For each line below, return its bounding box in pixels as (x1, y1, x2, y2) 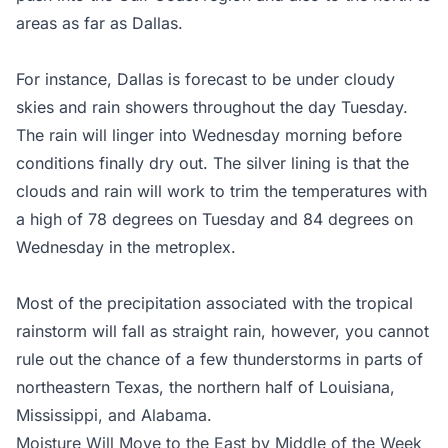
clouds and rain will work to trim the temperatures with (16, 180, 427, 201)
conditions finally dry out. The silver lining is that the (16, 152, 409, 173)
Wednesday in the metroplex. (16, 236, 236, 257)
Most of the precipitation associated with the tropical (16, 292, 413, 313)
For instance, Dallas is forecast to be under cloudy (16, 68, 395, 89)
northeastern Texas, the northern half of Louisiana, (16, 376, 395, 397)
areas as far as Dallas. (16, 12, 183, 33)
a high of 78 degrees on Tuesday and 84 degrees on (16, 208, 413, 229)
